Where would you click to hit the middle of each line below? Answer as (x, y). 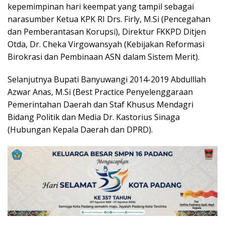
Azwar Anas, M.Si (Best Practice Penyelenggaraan (100, 92)
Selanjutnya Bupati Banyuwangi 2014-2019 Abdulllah (107, 80)
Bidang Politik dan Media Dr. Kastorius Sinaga (94, 117)
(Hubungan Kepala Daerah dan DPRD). (80, 130)
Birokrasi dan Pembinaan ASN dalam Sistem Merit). (103, 57)
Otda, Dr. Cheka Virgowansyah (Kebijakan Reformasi (106, 44)
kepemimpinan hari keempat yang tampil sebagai (101, 7)
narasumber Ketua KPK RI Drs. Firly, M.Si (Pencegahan (109, 19)
